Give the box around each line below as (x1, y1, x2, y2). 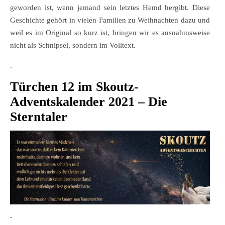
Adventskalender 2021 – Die (10, 94, 167, 109)
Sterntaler (10, 109, 67, 124)
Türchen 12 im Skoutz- (10, 79, 139, 94)
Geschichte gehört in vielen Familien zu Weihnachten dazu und (10, 16, 210, 24)
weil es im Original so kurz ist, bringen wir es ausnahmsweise (10, 28, 210, 37)
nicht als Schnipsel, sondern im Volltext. (10, 41, 136, 49)
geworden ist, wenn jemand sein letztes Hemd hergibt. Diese (10, 3, 210, 12)
